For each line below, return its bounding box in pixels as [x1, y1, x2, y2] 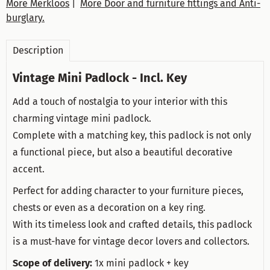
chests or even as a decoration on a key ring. [13, 201, 206, 213]
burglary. [6, 11, 45, 24]
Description [13, 44, 63, 56]
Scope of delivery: [13, 257, 95, 269]
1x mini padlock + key [95, 257, 189, 269]
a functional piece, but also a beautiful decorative [13, 146, 233, 158]
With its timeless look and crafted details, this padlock [13, 218, 252, 230]
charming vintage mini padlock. [13, 112, 151, 124]
